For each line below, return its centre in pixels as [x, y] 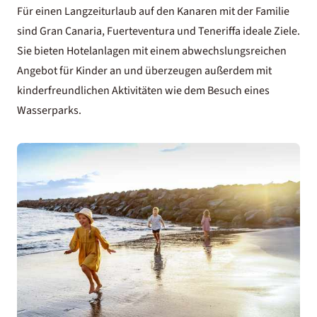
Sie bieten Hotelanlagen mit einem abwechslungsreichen [152, 51]
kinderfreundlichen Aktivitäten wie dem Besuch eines [143, 90]
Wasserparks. [49, 110]
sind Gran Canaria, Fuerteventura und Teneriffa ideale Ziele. [158, 31]
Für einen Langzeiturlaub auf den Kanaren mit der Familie [153, 11]
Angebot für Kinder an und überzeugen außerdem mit [144, 70]
